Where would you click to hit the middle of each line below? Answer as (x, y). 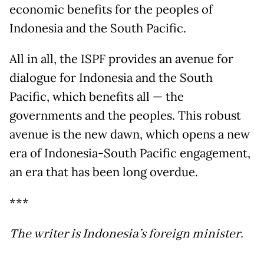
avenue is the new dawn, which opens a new (130, 134)
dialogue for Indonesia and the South (111, 77)
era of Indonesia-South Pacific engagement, (130, 153)
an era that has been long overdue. (104, 172)
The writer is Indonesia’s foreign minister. (126, 234)
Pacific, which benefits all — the (97, 96)
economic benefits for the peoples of (111, 9)
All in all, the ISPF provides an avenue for (121, 59)
